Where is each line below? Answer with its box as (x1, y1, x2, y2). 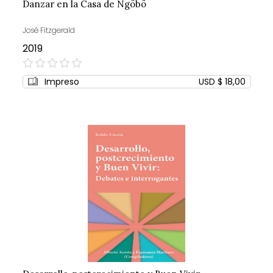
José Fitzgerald (22, 25, 75, 36)
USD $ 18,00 (198, 76, 246, 88)
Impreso (44, 76, 79, 88)
